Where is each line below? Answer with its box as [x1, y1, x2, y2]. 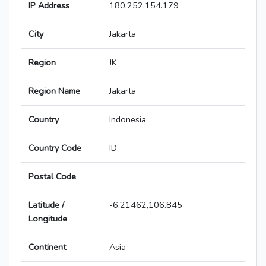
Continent [28, 241, 66, 254]
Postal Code [28, 170, 76, 183]
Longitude [28, 213, 67, 225]
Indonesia [109, 113, 146, 126]
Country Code [28, 142, 81, 154]
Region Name [28, 85, 80, 97]
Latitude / [28, 199, 64, 211]
